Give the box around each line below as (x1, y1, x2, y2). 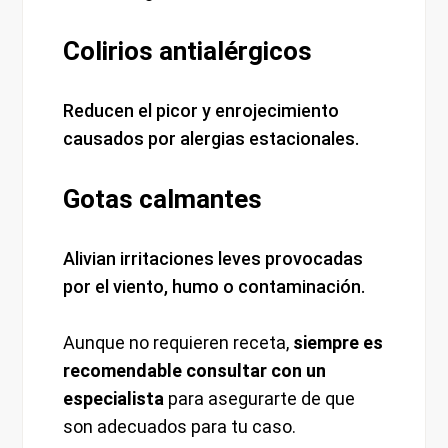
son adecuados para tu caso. (63, 416, 297, 438)
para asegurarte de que (164, 388, 356, 410)
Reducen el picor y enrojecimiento (63, 100, 340, 122)
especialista (63, 388, 165, 410)
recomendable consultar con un (63, 360, 327, 382)
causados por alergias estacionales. (63, 128, 360, 150)
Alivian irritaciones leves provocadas (63, 248, 364, 270)
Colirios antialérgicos (63, 36, 313, 67)
